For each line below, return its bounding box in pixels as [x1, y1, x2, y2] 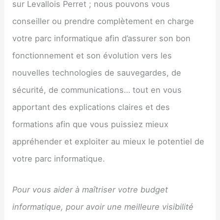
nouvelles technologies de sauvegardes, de [12, 67, 182, 78]
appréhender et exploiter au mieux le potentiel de [12, 136, 205, 146]
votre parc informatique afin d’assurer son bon [12, 33, 191, 43]
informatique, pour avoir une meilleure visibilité [12, 202, 194, 212]
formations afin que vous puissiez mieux [12, 119, 169, 129]
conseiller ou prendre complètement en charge [12, 16, 194, 26]
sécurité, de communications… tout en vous [12, 84, 182, 95]
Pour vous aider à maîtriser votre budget [12, 185, 168, 195]
